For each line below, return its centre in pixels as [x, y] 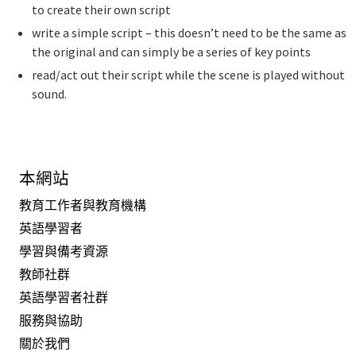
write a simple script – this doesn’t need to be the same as [189, 33]
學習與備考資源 [64, 252]
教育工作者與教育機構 [83, 205]
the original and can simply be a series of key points [171, 52]
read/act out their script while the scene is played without [188, 75]
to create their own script [101, 10]
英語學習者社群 [64, 298]
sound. [49, 94]
